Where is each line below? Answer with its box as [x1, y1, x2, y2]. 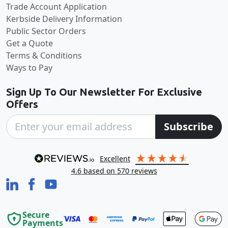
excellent [103, 153, 130, 163]
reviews [129, 165, 157, 176]
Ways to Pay [6, 62, 52, 73]
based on [83, 165, 117, 176]
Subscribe [164, 119, 213, 133]
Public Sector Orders [6, 25, 86, 37]
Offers [6, 98, 38, 110]
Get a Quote [6, 37, 53, 49]
